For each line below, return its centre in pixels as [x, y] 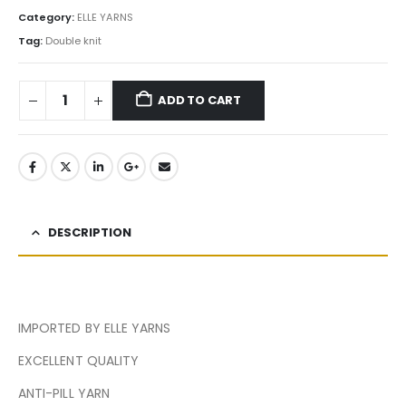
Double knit [73, 40]
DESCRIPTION [90, 233]
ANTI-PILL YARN [64, 394]
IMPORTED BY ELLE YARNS [95, 329]
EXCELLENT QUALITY [79, 361]
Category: [48, 17]
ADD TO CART [200, 101]
